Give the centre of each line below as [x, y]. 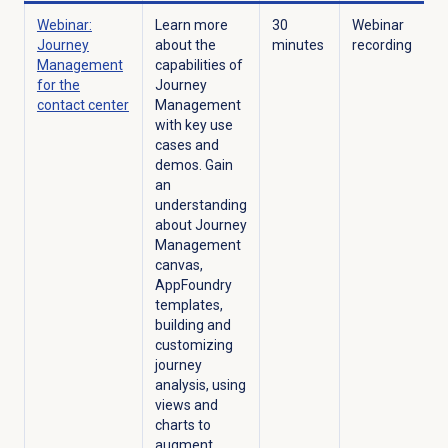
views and [186, 405]
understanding [200, 205]
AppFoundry [193, 285]
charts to [182, 425]
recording [381, 45]
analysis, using [200, 385]
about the [185, 45]
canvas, [178, 265]
